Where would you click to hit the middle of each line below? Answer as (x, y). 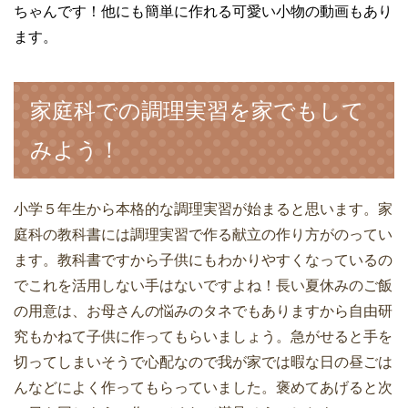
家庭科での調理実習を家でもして (197, 110)
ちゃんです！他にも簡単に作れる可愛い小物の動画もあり (203, 11)
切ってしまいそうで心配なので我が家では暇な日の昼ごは (203, 362)
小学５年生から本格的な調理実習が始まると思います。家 (203, 209)
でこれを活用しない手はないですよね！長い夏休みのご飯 (203, 285)
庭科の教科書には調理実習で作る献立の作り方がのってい (203, 234)
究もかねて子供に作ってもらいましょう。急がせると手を (203, 336)
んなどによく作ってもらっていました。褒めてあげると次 (203, 387)
